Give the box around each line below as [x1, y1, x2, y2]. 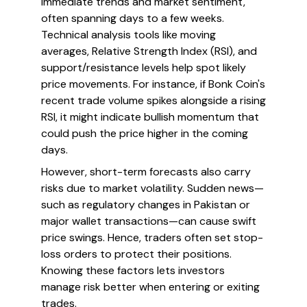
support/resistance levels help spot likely [41, 60, 246, 75]
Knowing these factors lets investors [41, 263, 225, 278]
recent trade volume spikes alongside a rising [41, 93, 266, 108]
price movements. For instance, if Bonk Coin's [41, 77, 265, 91]
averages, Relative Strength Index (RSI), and [41, 44, 257, 58]
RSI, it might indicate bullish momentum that [41, 110, 259, 124]
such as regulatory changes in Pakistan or [41, 197, 250, 212]
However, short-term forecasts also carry [41, 164, 251, 179]
